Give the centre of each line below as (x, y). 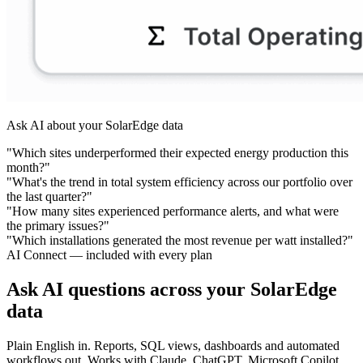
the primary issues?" (58, 226)
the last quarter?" (49, 197)
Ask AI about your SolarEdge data (95, 126)
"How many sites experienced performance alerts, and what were (173, 211)
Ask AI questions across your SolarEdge (172, 290)
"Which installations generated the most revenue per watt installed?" (180, 241)
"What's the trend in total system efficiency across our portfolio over (179, 182)
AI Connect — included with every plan (109, 255)
